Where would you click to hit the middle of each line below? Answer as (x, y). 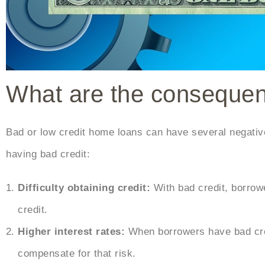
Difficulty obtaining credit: (86, 188)
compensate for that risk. (77, 254)
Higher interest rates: (71, 232)
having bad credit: (48, 154)
